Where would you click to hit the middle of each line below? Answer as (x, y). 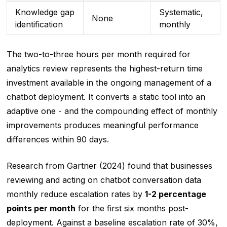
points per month (41, 209)
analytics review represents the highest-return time (104, 69)
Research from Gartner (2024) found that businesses (109, 166)
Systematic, (181, 12)
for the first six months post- (132, 209)
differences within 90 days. (58, 140)
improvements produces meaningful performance (102, 125)
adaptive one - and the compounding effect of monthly (112, 111)
